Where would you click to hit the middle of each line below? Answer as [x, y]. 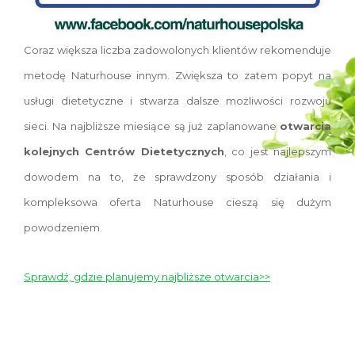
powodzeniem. [63, 228]
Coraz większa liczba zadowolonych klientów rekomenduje [177, 50]
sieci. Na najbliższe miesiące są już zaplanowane [152, 126]
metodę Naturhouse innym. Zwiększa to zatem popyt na [177, 76]
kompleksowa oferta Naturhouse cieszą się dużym [177, 202]
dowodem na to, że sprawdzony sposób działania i [177, 177]
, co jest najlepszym [278, 152]
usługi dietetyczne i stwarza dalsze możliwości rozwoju [177, 101]
